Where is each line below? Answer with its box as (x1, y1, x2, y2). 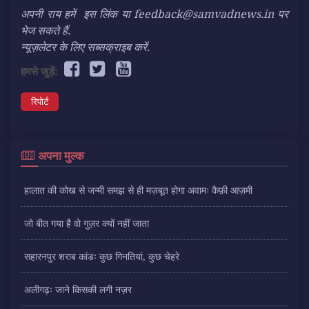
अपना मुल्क (35, 148, 85, 164)
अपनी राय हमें (21, 6, 79, 22)
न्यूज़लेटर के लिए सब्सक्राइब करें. (21, 39, 150, 55)
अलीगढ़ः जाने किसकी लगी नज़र (24, 283, 132, 297)
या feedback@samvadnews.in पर (121, 6, 288, 22)
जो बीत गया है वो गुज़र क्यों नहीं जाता (24, 217, 149, 230)
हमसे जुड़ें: (21, 64, 57, 79)
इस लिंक (79, 6, 121, 22)
